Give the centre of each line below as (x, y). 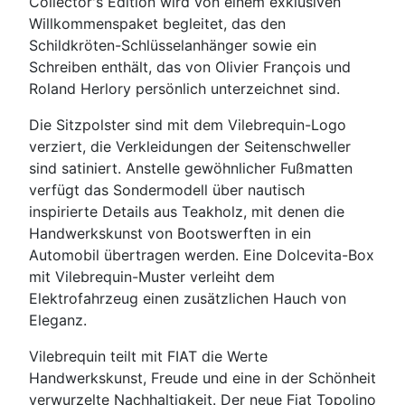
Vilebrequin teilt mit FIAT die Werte (148, 357)
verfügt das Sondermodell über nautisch (167, 190)
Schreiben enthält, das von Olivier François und (190, 67)
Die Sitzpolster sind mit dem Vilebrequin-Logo (188, 125)
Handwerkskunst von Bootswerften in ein (170, 234)
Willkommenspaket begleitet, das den (157, 24)
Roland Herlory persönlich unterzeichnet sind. (184, 89)
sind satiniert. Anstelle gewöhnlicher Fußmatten (191, 169)
